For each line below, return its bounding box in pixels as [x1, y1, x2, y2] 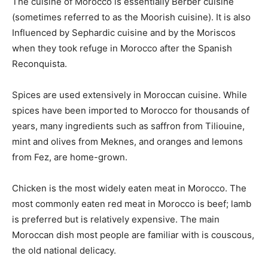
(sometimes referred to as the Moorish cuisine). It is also [12, 11, 251, 23]
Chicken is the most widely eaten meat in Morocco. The [12, 182, 246, 194]
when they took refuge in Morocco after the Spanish [12, 42, 232, 54]
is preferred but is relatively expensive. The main [12, 214, 220, 225]
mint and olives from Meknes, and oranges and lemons [12, 136, 243, 147]
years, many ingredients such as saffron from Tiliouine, [12, 120, 245, 132]
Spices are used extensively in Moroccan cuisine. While [12, 89, 247, 100]
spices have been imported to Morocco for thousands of [12, 105, 249, 116]
